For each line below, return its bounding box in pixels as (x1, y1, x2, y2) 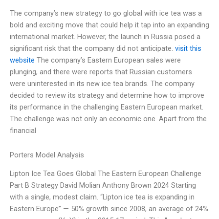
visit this (175, 44, 201, 53)
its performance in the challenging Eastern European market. (10, 103, 203, 112)
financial (10, 126, 36, 135)
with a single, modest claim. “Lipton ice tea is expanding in (10, 193, 195, 202)
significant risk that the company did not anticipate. (10, 44, 175, 53)
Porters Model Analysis (10, 151, 84, 159)
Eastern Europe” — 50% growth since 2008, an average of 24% (10, 204, 208, 214)
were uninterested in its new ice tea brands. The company (10, 79, 195, 88)
